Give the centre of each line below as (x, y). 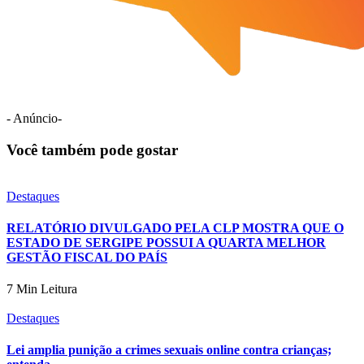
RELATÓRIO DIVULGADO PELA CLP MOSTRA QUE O (175, 227)
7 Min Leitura (42, 289)
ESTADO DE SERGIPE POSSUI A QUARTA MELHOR (166, 242)
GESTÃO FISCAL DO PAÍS (87, 257)
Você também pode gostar (92, 149)
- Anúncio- (34, 119)
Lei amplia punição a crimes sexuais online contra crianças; (169, 350)
